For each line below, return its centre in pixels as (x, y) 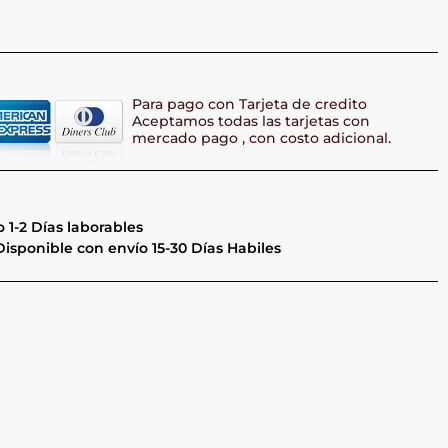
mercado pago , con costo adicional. (261, 137)
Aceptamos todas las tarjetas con (251, 120)
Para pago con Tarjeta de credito (249, 103)
